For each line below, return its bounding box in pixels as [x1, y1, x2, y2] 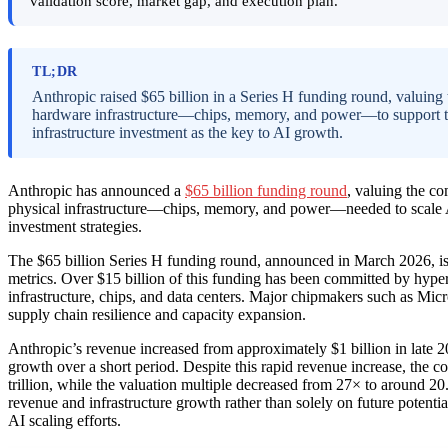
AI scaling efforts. [8, 412, 121, 430]
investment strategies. [8, 218, 142, 236]
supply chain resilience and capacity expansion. [8, 306, 306, 324]
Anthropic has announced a [8, 182, 185, 200]
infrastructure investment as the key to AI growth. [32, 124, 343, 142]
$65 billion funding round [185, 182, 347, 200]
